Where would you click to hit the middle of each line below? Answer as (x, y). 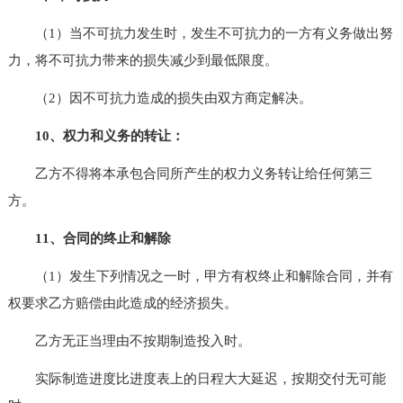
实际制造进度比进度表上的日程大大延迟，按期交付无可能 (197, 378)
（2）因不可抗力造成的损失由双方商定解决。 (160, 98)
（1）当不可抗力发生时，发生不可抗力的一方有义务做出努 (200, 33)
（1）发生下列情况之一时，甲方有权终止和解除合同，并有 (200, 276)
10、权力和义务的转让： (109, 135)
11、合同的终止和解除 (103, 238)
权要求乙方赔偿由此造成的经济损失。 (122, 303)
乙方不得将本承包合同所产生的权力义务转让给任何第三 (190, 173)
